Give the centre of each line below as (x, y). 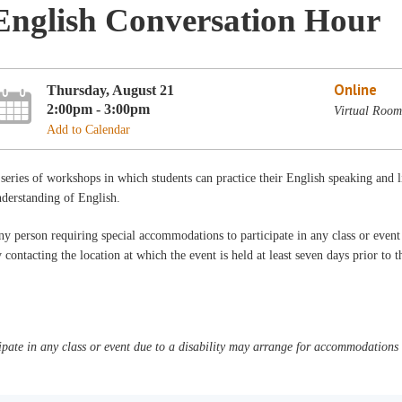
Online (355, 89)
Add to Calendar (89, 129)
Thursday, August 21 (111, 90)
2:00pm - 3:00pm (99, 109)
